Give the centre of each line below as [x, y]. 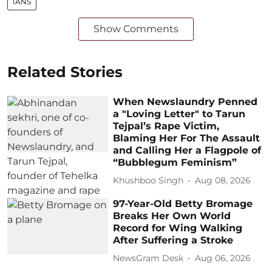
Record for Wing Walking [178, 228]
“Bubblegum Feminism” [175, 162]
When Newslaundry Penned [185, 101]
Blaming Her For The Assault [187, 138]
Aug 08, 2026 [223, 180]
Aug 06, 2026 [223, 258]
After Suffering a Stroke [173, 240]
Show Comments [136, 29]
